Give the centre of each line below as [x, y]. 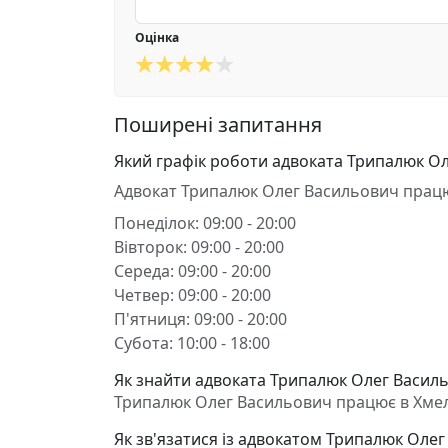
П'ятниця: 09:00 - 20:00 [200, 319]
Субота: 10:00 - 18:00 [192, 343]
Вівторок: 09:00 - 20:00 [199, 247]
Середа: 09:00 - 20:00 [192, 271]
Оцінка [157, 37]
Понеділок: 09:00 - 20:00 [205, 223]
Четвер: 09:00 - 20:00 [192, 295]
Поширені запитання [218, 124]
